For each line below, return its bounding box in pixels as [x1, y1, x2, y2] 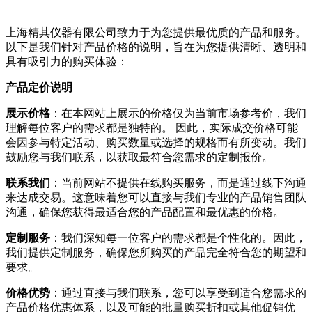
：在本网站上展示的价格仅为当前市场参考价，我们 [50, 107, 306, 120]
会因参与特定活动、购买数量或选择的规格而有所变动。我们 [6, 136, 306, 149]
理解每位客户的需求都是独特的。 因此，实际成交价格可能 [6, 122, 298, 134]
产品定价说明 [6, 81, 72, 94]
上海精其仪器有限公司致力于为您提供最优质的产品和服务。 [6, 26, 306, 39]
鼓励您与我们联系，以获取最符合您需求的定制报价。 [6, 151, 273, 164]
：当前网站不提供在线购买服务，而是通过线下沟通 [50, 177, 306, 189]
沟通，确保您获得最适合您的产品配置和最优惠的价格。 [6, 206, 284, 219]
